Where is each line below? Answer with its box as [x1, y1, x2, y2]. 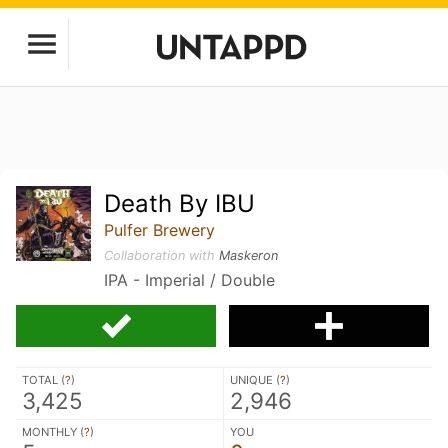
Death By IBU [104, 189, 256, 218]
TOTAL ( [22, 373, 65, 387]
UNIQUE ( [230, 373, 280, 387]
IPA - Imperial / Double [104, 270, 276, 290]
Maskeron [219, 248, 279, 263]
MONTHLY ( [22, 425, 84, 439]
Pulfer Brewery [104, 220, 216, 240]
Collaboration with [104, 248, 220, 263]
